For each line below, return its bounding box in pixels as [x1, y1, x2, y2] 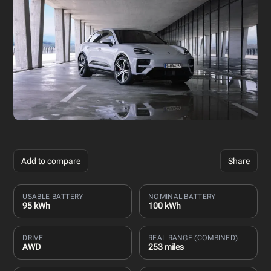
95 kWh [22, 200, 51, 211]
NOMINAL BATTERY [148, 192, 216, 201]
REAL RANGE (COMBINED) [148, 233, 238, 242]
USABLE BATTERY [22, 192, 83, 201]
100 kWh [148, 200, 181, 211]
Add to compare [21, 155, 81, 166]
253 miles [148, 241, 184, 252]
